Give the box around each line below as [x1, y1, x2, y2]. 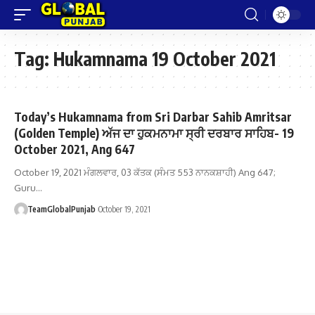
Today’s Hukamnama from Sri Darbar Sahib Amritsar [14, 109, 292, 124]
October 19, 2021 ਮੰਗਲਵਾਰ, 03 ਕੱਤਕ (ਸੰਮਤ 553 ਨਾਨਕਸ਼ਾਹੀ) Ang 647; [14, 167, 276, 178]
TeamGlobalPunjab [27, 204, 96, 214]
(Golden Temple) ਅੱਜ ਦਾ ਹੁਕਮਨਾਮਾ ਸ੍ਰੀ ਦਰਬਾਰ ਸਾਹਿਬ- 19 [14, 125, 294, 141]
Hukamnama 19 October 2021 [53, 47, 276, 70]
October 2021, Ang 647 [14, 141, 135, 157]
